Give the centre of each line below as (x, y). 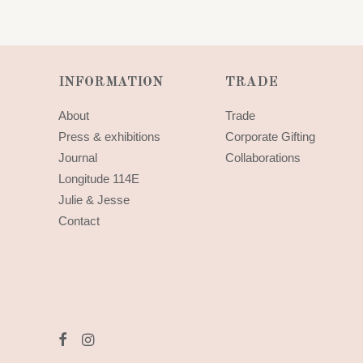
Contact (79, 221)
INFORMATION (111, 82)
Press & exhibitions (109, 137)
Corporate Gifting (270, 137)
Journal (78, 158)
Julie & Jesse (94, 200)
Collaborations (263, 158)
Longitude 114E (99, 179)
